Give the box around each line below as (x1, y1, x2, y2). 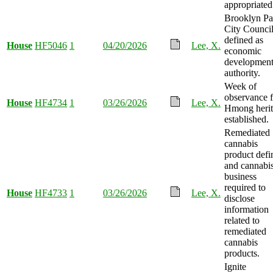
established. (224, 113, 269, 124)
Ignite (224, 261, 246, 272)
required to (224, 182, 266, 193)
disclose (224, 193, 255, 204)
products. (224, 247, 260, 258)
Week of (224, 80, 257, 91)
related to (224, 214, 260, 225)
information (224, 204, 269, 214)
